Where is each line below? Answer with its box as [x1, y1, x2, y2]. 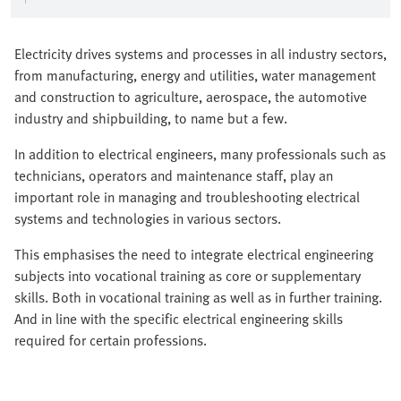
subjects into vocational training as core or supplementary [14, 265, 361, 287]
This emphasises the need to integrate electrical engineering [14, 243, 373, 266]
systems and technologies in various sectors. [14, 208, 281, 230]
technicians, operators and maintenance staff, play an [14, 165, 333, 187]
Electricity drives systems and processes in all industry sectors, [14, 43, 387, 65]
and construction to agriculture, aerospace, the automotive [14, 86, 367, 108]
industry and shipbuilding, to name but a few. [14, 107, 287, 130]
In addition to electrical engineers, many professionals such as [14, 143, 386, 166]
